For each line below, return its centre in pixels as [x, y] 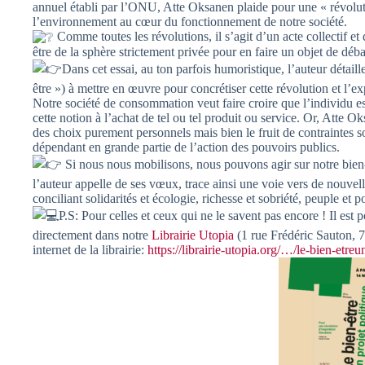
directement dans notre [92, 235]
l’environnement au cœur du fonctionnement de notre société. [190, 22]
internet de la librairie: [90, 250]
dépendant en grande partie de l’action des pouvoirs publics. [186, 147]
